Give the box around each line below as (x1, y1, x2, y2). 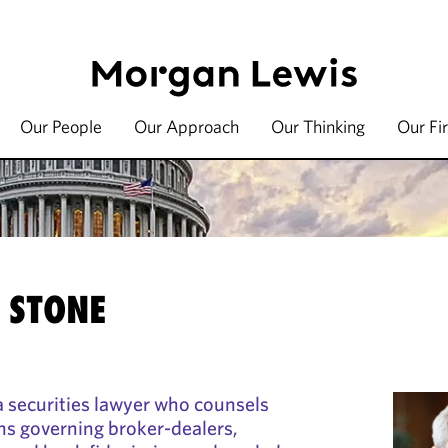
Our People (20, 115, 102, 138)
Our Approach (134, 115, 239, 138)
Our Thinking (271, 115, 365, 138)
